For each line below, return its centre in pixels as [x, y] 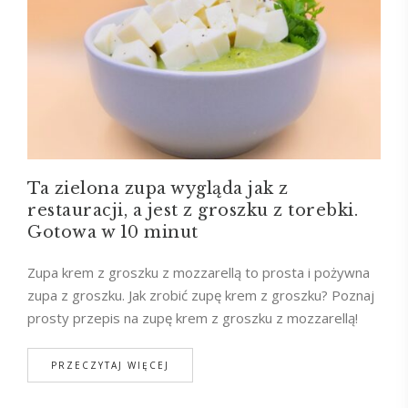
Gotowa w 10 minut [113, 232]
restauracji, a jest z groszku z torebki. [193, 210]
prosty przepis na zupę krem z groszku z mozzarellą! [193, 317]
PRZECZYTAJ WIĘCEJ [110, 365]
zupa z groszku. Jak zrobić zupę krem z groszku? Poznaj [201, 295]
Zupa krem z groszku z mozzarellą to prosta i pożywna [199, 272]
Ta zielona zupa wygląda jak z [158, 188]
